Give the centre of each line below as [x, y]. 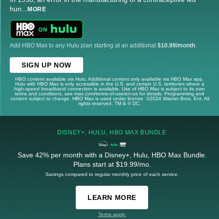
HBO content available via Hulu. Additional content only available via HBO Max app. [109, 79]
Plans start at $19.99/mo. [112, 164]
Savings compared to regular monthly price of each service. [112, 174]
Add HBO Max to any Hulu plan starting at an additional [84, 45]
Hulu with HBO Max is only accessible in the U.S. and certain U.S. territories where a [109, 84]
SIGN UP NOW [46, 65]
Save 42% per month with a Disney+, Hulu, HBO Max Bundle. [112, 155]
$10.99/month [176, 45]
